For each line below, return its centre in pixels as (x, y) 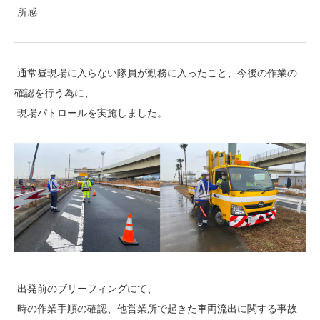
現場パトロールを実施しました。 (91, 113)
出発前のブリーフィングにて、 (86, 289)
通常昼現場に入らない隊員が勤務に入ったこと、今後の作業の (156, 73)
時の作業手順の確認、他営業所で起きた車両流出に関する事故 (156, 309)
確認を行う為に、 (54, 93)
